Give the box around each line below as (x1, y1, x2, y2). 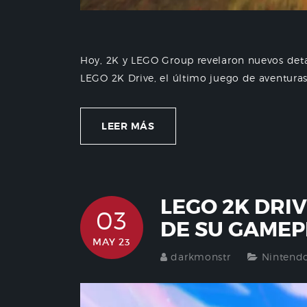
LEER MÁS (101, 119, 155, 132)
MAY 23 (93, 235, 131, 248)
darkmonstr (171, 250, 231, 262)
